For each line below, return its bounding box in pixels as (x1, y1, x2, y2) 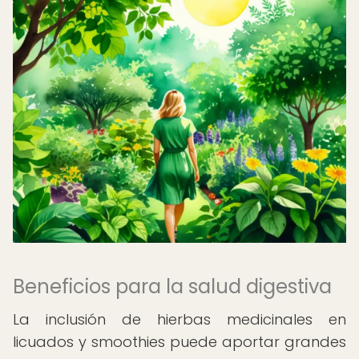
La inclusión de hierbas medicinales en (13, 309, 346, 329)
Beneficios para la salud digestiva (13, 273, 332, 300)
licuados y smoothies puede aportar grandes (13, 332, 346, 352)
